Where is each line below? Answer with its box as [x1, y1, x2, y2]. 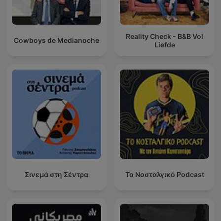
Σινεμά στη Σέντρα [25, 170, 88, 179]
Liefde [154, 40, 175, 49]
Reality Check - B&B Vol [126, 32, 203, 40]
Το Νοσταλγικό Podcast [125, 170, 204, 179]
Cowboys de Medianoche [14, 36, 99, 45]
